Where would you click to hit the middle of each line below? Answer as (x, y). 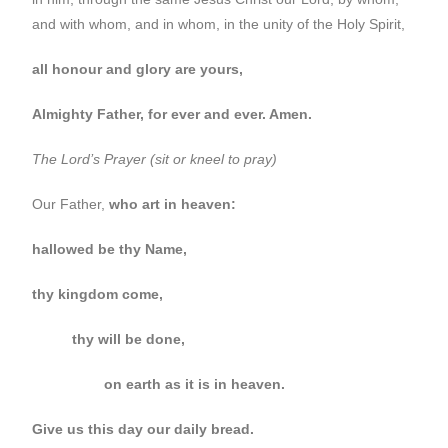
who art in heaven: (173, 204)
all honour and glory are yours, (138, 69)
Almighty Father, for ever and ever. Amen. (172, 114)
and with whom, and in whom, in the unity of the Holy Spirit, (219, 24)
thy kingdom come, (98, 294)
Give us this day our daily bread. (143, 429)
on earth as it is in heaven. (159, 384)
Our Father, (71, 204)
